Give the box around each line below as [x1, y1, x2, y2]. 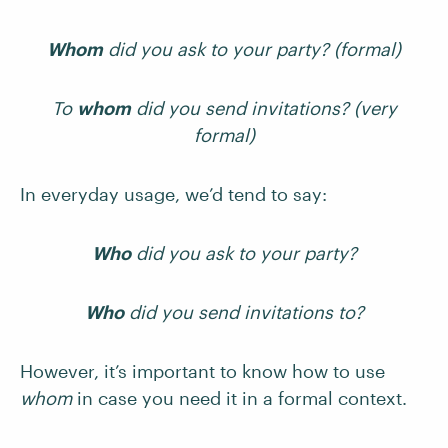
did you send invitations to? [123, 301, 364, 323]
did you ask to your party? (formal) [103, 38, 401, 60]
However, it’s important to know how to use [20, 360, 385, 382]
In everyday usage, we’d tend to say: [20, 183, 327, 205]
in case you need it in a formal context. [72, 387, 407, 409]
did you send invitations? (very [130, 97, 397, 119]
